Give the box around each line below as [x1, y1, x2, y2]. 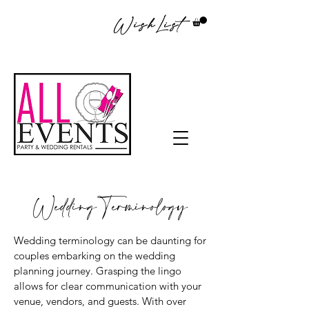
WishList [114, 11, 183, 39]
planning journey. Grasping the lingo [14, 264, 181, 278]
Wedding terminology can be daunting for [14, 234, 206, 248]
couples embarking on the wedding [14, 249, 175, 263]
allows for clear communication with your [14, 279, 201, 293]
